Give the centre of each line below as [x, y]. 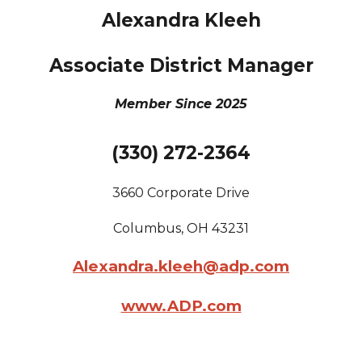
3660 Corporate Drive [181, 193]
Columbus [147, 229]
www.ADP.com [181, 306]
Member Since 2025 [181, 104]
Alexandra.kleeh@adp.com [181, 267]
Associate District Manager [181, 66]
